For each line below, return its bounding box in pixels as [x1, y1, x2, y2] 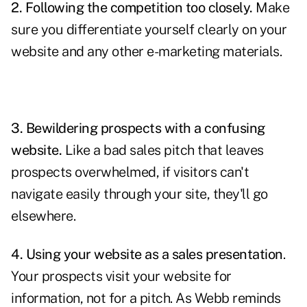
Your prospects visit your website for [11, 268, 232, 285]
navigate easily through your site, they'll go [11, 186, 268, 203]
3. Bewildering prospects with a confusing [11, 120, 265, 137]
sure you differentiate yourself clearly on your [11, 21, 287, 38]
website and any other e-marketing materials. [11, 43, 282, 60]
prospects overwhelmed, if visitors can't [11, 164, 249, 181]
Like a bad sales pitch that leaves [62, 142, 264, 159]
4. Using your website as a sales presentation [11, 246, 283, 263]
